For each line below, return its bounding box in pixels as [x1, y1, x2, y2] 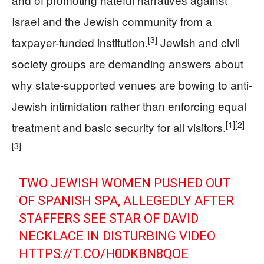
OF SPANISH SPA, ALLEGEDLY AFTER [19, 193, 235, 208]
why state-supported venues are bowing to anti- [12, 77, 252, 93]
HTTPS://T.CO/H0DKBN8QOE [19, 246, 189, 261]
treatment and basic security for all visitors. [12, 119, 226, 135]
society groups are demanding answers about [12, 55, 243, 71]
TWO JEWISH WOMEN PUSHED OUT [19, 176, 231, 190]
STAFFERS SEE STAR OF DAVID [19, 211, 199, 226]
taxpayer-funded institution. [12, 34, 148, 50]
